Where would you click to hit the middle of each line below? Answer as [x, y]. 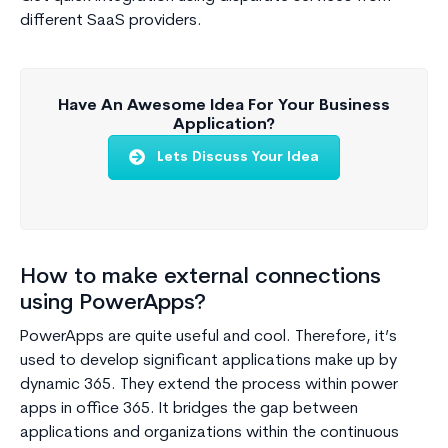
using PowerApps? [113, 304]
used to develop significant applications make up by [208, 361]
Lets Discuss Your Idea [238, 157]
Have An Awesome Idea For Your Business [224, 105]
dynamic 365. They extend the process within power [209, 385]
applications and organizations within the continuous [209, 433]
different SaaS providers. [111, 20]
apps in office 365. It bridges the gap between [189, 409]
